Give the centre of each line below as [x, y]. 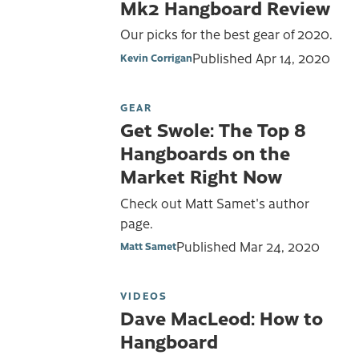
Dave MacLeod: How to [222, 318]
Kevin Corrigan [156, 57]
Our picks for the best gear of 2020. [226, 34]
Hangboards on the [205, 152]
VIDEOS [144, 296]
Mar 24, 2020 [280, 246]
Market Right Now [201, 175]
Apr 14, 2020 [293, 57]
